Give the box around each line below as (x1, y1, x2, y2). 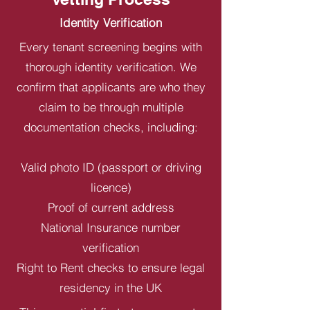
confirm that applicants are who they (16, 80, 206, 94)
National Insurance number (41, 220, 181, 235)
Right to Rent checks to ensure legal (17, 260, 205, 275)
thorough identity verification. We (25, 60, 197, 74)
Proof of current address (47, 200, 174, 215)
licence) (90, 180, 131, 194)
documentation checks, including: (24, 120, 198, 134)
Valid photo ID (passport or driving (20, 160, 201, 174)
